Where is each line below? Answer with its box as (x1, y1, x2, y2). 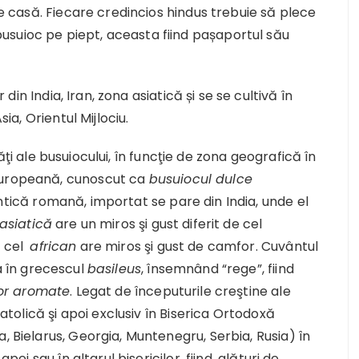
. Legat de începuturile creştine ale (70, 281, 291, 301)
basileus (87, 259, 142, 278)
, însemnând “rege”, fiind (141, 259, 294, 278)
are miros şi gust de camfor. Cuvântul (76, 236, 319, 256)
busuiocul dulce (148, 169, 252, 188)
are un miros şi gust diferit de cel (51, 214, 263, 233)
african (30, 236, 77, 256)
